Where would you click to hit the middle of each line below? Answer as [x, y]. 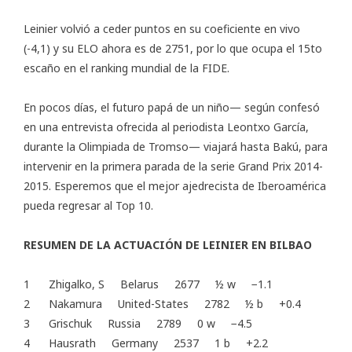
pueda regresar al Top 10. [88, 206]
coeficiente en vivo [252, 29]
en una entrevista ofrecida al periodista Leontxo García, [166, 127]
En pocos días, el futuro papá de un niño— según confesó [172, 108]
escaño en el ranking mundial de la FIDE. [126, 68]
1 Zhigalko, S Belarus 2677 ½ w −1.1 [148, 284]
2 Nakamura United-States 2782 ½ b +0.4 [162, 304]
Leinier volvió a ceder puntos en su [114, 29]
